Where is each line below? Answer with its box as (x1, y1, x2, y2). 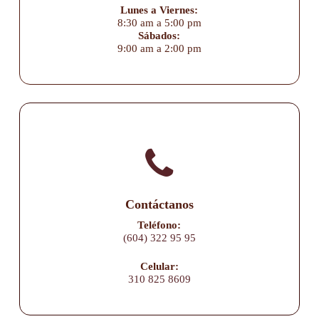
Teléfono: (137, 219, 182, 231)
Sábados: (138, 30, 181, 42)
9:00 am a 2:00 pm (117, 43, 202, 55)
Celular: (140, 261, 179, 273)
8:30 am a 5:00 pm (117, 17, 202, 29)
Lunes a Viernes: (120, 4, 199, 16)
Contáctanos (125, 197, 194, 211)
